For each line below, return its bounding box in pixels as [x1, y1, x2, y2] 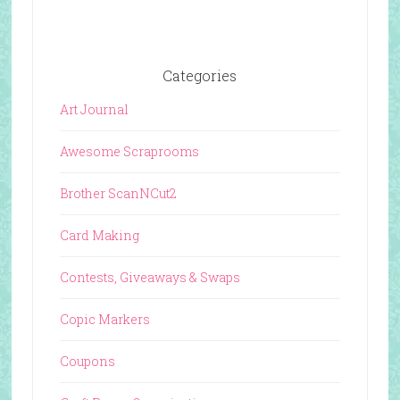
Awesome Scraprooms [59, 142, 199, 160]
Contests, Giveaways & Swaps [59, 268, 240, 286]
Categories [162, 65, 237, 85]
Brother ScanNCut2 [59, 184, 177, 202]
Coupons [59, 352, 115, 370]
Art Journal [59, 100, 129, 118]
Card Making [59, 226, 139, 244]
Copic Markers [59, 310, 150, 328]
